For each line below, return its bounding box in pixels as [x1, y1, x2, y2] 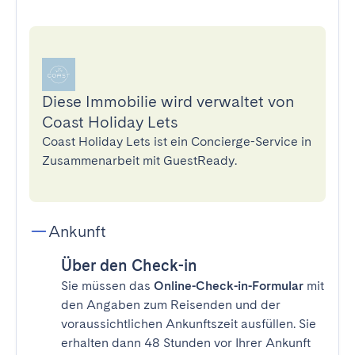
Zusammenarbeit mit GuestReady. [42, 153, 237, 168]
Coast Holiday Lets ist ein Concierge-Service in [42, 134, 311, 149]
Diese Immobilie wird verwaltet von [42, 92, 294, 111]
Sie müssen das [61, 278, 154, 293]
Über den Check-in [61, 256, 197, 275]
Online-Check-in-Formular [154, 278, 303, 293]
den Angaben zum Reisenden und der [61, 297, 281, 312]
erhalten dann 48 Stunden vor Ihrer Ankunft [61, 335, 311, 350]
